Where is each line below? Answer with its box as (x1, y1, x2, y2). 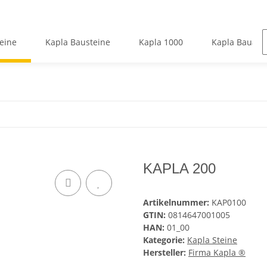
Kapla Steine (187, 234, 237, 246)
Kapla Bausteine (45, 36, 110, 48)
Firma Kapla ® (188, 247, 246, 259)
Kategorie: (143, 234, 187, 246)
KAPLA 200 (143, 160, 216, 177)
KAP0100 (212, 197, 246, 209)
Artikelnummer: (143, 197, 212, 209)
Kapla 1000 (138, 36, 183, 48)
